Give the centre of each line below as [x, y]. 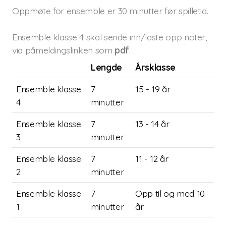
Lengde [106, 67]
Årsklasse [155, 67]
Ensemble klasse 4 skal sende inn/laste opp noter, [109, 37]
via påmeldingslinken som [64, 50]
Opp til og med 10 [170, 193]
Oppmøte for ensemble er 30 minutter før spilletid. [110, 11]
